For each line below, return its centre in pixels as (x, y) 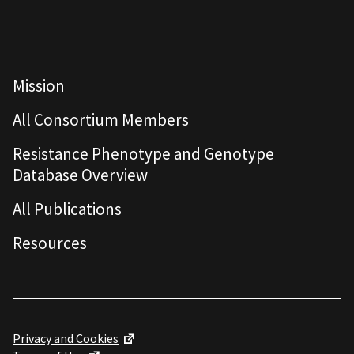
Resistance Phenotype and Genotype (143, 154)
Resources (50, 243)
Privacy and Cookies (66, 338)
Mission (39, 86)
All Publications (67, 209)
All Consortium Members (101, 120)
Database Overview (80, 175)
